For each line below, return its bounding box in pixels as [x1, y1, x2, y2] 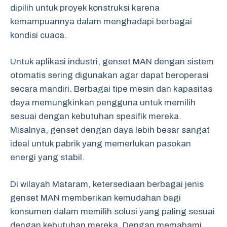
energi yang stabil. [10, 153, 85, 162]
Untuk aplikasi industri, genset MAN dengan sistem [10, 57, 214, 66]
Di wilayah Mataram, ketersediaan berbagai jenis [10, 179, 204, 189]
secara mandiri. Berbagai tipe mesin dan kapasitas [10, 84, 212, 94]
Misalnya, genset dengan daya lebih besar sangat [10, 125, 210, 135]
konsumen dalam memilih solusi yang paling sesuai [10, 206, 215, 216]
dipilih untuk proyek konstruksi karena [10, 3, 160, 13]
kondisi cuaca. [10, 30, 67, 40]
